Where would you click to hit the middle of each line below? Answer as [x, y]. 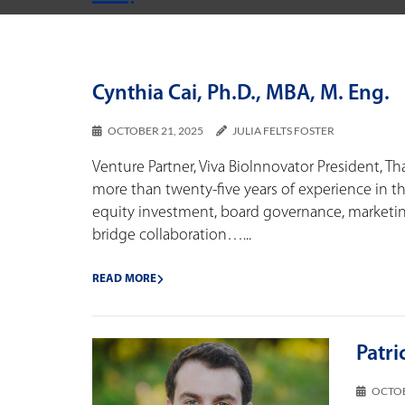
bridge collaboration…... [172, 235]
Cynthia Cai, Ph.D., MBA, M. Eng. [241, 94]
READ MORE [124, 278]
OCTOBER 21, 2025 [155, 130]
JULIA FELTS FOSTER [283, 130]
